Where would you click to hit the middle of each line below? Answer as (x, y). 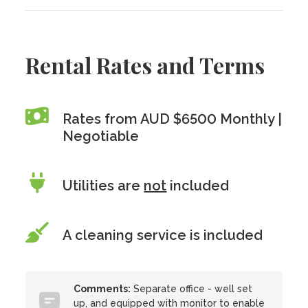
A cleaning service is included (163, 235)
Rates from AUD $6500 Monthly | (173, 119)
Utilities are (103, 186)
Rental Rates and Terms (145, 65)
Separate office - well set (192, 289)
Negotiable (101, 136)
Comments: (102, 289)
